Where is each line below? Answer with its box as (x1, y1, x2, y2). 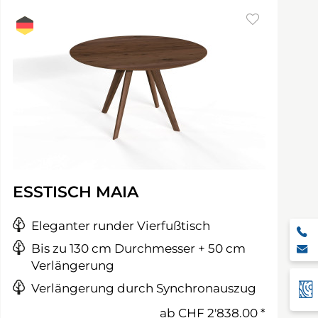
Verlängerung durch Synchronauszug (31, 281, 256, 295)
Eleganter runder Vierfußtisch (31, 219, 210, 233)
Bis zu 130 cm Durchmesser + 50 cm (31, 241, 246, 256)
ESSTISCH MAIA (13, 182, 138, 202)
